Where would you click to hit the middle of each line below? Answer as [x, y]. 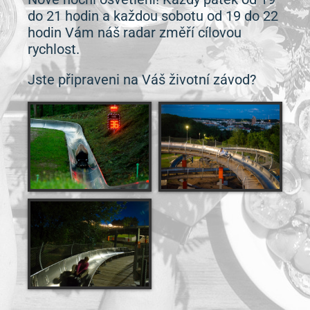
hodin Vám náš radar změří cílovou [135, 32]
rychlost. [54, 49]
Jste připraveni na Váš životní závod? [142, 79]
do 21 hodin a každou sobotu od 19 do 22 [153, 16]
